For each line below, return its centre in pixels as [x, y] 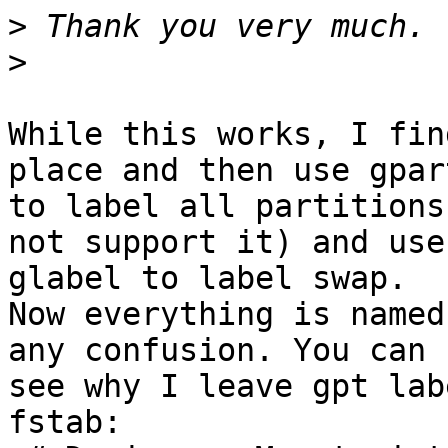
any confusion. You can [217, 350]
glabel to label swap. [207, 278]
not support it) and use [226, 242]
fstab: [65, 422]
